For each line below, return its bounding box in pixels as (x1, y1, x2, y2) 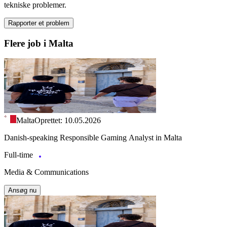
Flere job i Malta (4, 37, 73, 49)
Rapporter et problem (8, 19, 69, 27)
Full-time (4, 150, 35, 160)
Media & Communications (4, 168, 89, 177)
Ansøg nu (8, 186, 36, 195)
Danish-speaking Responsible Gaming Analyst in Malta (4, 133, 182, 142)
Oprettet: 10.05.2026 (34, 116, 101, 125)
